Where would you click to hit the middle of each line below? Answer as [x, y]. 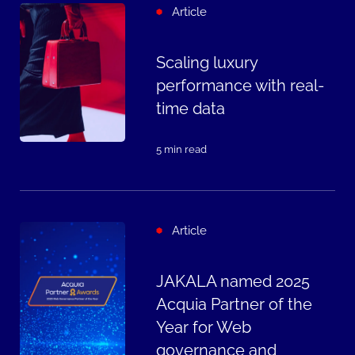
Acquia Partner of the [234, 304]
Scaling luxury [206, 63]
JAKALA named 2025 [233, 281]
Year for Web [203, 327]
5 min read [181, 149]
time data [190, 109]
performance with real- [240, 86]
